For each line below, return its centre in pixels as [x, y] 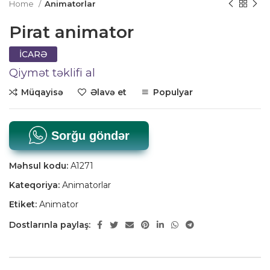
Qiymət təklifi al [52, 72]
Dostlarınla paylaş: [50, 224]
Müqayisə [42, 92]
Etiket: [23, 204]
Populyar [173, 92]
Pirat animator [71, 32]
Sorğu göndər [89, 135]
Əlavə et [108, 92]
